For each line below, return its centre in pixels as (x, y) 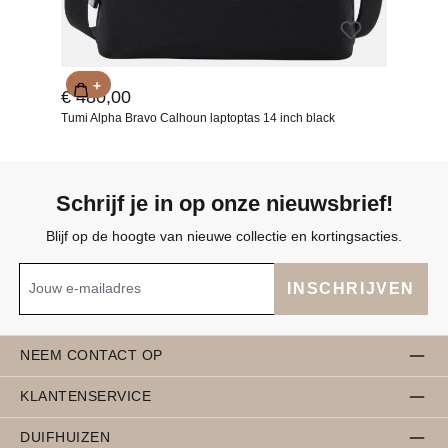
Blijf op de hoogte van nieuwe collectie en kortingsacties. (224, 235)
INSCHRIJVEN (351, 288)
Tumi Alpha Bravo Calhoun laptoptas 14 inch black (198, 117)
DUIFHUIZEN (65, 437)
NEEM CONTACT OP (91, 355)
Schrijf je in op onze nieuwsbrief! (224, 203)
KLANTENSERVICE (86, 396)
